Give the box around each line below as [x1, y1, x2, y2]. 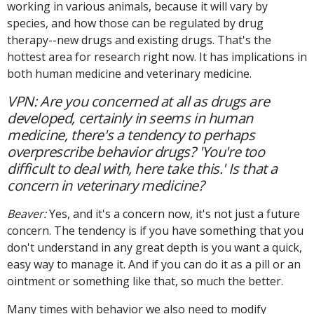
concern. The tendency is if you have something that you [7, 222, 303, 238]
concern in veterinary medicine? [7, 175, 205, 195]
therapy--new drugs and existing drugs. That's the [7, 32, 271, 48]
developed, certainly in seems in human [7, 108, 253, 128]
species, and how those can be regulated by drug [7, 15, 264, 31]
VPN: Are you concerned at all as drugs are [7, 91, 270, 111]
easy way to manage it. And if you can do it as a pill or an [7, 256, 301, 272]
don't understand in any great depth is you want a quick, [7, 239, 302, 255]
